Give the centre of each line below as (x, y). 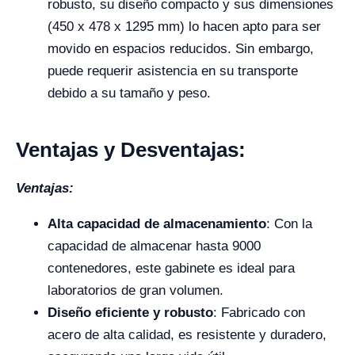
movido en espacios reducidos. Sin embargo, (181, 49)
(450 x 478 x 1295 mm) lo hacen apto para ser (184, 27)
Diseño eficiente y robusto (130, 313)
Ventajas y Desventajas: (131, 150)
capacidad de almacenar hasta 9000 (154, 246)
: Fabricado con (259, 313)
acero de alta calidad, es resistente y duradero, (187, 335)
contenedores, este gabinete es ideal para (171, 268)
